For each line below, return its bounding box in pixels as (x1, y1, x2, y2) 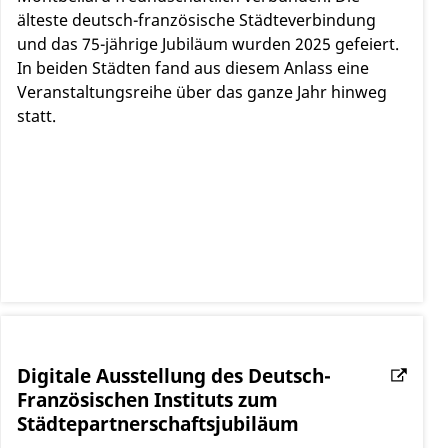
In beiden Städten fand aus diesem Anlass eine (16, 57, 369, 80)
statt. (16, 105, 56, 128)
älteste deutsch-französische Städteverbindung (16, 9, 376, 32)
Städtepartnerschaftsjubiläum (16, 410, 299, 438)
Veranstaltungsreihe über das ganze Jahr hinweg (16, 81, 387, 104)
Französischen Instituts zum (16, 386, 278, 414)
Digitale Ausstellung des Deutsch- (16, 362, 331, 390)
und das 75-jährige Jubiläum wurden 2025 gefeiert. (16, 33, 399, 56)
